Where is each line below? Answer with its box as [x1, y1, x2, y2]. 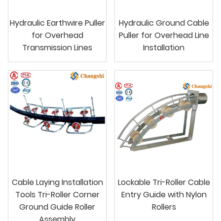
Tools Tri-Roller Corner [15, 188, 100, 200]
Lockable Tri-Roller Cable [117, 176, 210, 188]
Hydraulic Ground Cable [118, 17, 209, 29]
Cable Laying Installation [11, 176, 103, 188]
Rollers [151, 201, 176, 213]
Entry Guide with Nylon [121, 188, 207, 200]
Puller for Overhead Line [118, 29, 209, 41]
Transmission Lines [22, 41, 92, 53]
